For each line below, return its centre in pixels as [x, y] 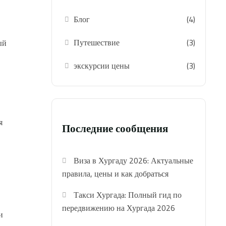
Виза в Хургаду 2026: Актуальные [134, 161]
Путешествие [97, 42]
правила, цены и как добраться [115, 174]
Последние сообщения [115, 128]
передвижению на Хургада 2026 [119, 208]
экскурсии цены [102, 66]
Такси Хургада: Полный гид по [128, 195]
